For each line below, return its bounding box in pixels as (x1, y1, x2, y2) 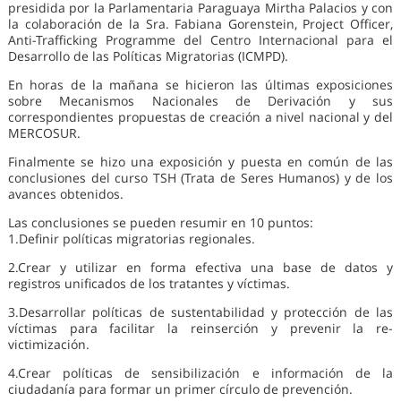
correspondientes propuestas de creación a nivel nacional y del (7, 108, 394, 126)
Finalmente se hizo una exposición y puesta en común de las (7, 153, 394, 171)
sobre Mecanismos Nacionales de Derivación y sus (7, 92, 394, 110)
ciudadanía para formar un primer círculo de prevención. (7, 380, 353, 398)
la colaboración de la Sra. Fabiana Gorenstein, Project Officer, (7, 15, 394, 33)
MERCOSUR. (7, 124, 81, 142)
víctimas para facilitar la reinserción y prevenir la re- (7, 320, 394, 337)
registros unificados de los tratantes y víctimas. (7, 275, 290, 293)
